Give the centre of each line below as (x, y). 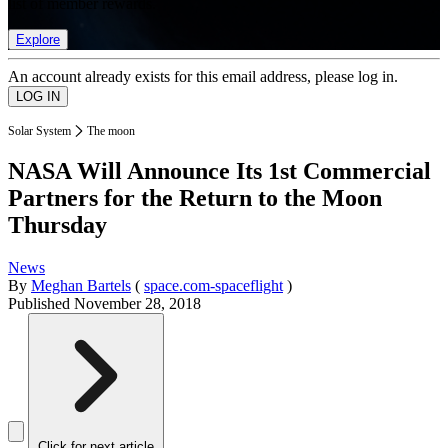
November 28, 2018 (137, 304)
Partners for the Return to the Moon (195, 198)
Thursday (57, 225)
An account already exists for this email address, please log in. (203, 76)
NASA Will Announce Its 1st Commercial (219, 171)
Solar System (39, 130)
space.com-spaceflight (213, 286)
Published (41, 304)
